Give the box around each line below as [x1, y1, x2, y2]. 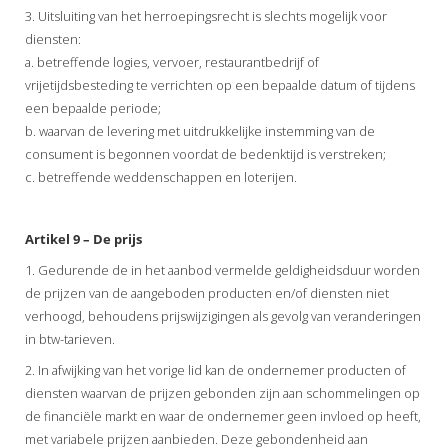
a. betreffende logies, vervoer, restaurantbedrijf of [25, 52, 319, 71]
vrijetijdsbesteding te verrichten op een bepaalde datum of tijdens [25, 75, 415, 94]
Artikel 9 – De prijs [25, 229, 142, 248]
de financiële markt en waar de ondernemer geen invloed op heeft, [25, 406, 421, 425]
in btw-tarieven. [25, 329, 115, 348]
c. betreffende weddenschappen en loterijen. [25, 167, 297, 186]
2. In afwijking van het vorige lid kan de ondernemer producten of [25, 360, 406, 379]
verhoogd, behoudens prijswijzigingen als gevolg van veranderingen [25, 306, 421, 325]
